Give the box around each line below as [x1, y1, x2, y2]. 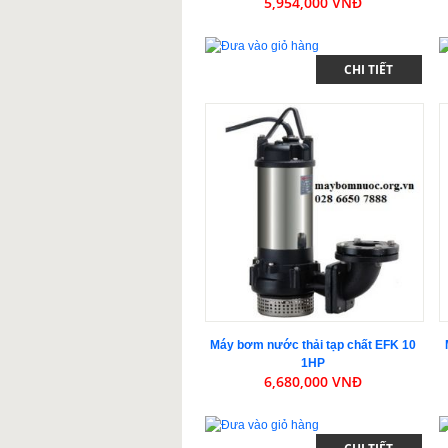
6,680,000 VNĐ [264, 371, 363, 391]
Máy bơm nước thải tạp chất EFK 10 [210, 337, 417, 352]
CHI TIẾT [344, 60, 394, 78]
